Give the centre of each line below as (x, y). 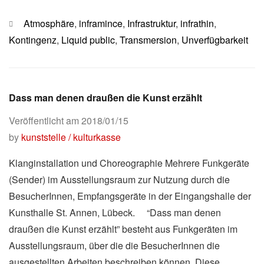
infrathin (197, 23)
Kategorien (31, 22)
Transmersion (148, 39)
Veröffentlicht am (45, 120)
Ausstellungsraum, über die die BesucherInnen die (114, 245)
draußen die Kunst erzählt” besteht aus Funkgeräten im (123, 229)
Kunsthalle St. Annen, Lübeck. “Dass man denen (115, 212)
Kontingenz (33, 39)
